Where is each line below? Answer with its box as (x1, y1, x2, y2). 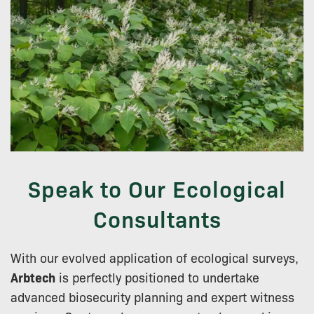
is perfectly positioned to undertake (55, 268, 259, 285)
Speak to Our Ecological (28, 172, 286, 203)
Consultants (93, 203, 221, 233)
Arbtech (11, 268, 55, 286)
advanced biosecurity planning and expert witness (11, 287, 294, 305)
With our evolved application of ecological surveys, (11, 248, 299, 266)
